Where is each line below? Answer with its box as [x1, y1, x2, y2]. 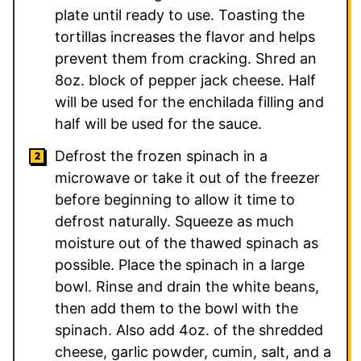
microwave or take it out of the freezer [55, 168, 320, 186]
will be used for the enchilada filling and [55, 93, 324, 110]
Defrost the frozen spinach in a [55, 147, 268, 164]
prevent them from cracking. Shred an [55, 49, 317, 67]
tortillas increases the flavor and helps [55, 27, 315, 45]
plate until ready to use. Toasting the [55, 6, 305, 23]
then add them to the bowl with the [55, 299, 298, 317]
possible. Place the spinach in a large [55, 255, 305, 273]
